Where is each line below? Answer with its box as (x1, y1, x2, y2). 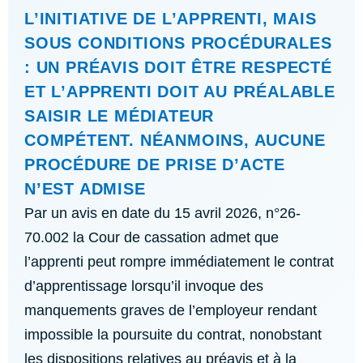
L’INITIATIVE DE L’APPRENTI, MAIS (24, 10, 317, 28)
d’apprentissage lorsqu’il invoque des (24, 278, 263, 294)
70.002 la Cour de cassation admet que (24, 229, 279, 246)
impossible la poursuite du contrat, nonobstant (24, 327, 322, 343)
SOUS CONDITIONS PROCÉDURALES (24, 34, 332, 52)
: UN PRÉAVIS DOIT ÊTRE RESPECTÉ (24, 58, 332, 76)
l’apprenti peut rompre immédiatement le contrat (24, 254, 334, 270)
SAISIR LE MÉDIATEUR (24, 107, 215, 125)
